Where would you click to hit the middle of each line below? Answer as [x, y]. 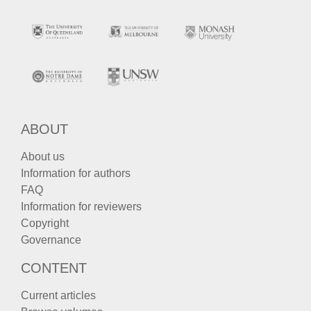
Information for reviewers [81, 206]
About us [43, 156]
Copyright [45, 223]
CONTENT [54, 268]
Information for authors [76, 173]
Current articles [58, 295]
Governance [51, 239]
